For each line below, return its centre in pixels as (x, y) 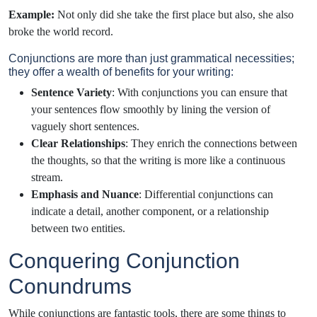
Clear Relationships (78, 143)
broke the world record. (62, 31)
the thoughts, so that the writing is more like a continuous (158, 160)
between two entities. (80, 228)
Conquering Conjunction (124, 260)
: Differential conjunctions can (206, 194)
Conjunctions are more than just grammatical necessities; (151, 58)
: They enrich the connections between (211, 143)
